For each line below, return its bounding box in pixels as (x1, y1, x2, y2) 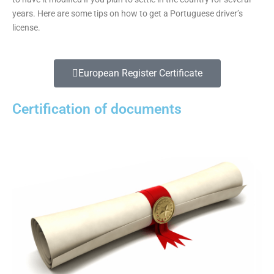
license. (12, 22, 40, 32)
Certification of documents (12, 100, 182, 118)
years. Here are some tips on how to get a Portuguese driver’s (12, 8, 243, 18)
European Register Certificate (78, 67, 202, 80)
